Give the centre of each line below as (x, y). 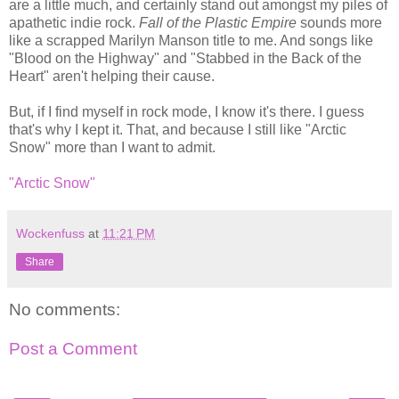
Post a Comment (73, 348)
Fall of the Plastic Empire (218, 23)
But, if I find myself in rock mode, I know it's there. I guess (187, 112)
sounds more (339, 23)
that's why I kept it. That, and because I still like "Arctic (178, 130)
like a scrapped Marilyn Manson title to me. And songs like (191, 41)
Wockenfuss (50, 234)
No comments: (65, 310)
